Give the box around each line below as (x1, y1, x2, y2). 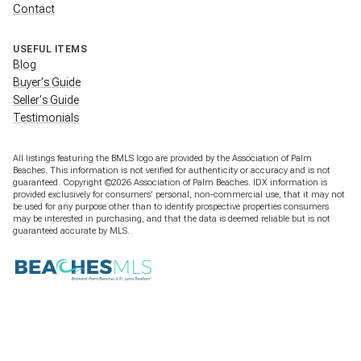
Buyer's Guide (13, 75, 81, 89)
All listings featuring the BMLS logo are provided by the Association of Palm (13, 152, 312, 164)
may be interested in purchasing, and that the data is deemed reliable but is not (13, 213, 330, 224)
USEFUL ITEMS (13, 43, 87, 55)
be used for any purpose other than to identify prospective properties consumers (13, 201, 329, 212)
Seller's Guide (13, 93, 79, 106)
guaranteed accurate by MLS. (13, 225, 130, 236)
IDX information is (253, 176, 327, 188)
